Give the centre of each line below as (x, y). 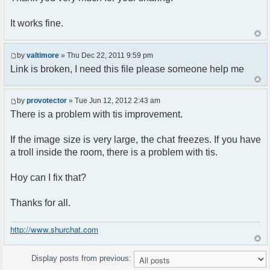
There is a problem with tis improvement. (96, 115)
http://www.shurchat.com (54, 229)
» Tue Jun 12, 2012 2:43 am (114, 101)
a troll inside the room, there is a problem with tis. (114, 152)
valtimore (43, 55)
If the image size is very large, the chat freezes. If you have (136, 140)
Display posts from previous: (83, 258)
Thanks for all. (40, 203)
